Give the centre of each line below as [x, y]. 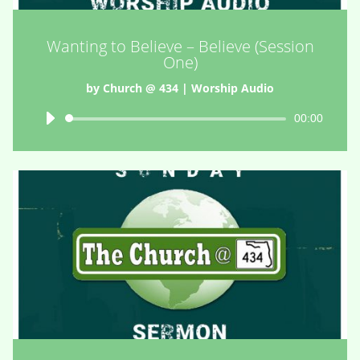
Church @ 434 [141, 88]
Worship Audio [233, 88]
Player [196, 137]
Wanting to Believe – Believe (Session [180, 46]
